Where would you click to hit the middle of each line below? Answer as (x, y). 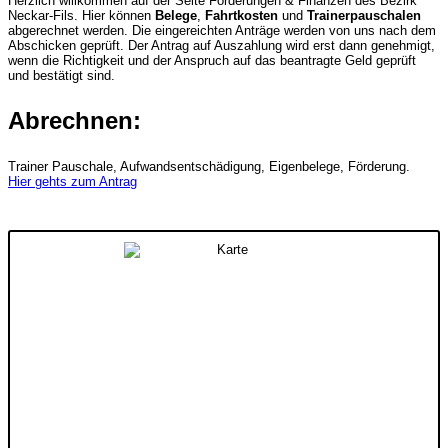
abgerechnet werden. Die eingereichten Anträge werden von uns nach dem (222, 30)
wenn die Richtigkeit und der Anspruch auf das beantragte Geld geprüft (212, 60)
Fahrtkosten (243, 15)
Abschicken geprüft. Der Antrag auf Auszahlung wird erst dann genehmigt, (221, 45)
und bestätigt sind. (61, 75)
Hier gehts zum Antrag (72, 181)
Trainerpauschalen (364, 15)
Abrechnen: (74, 120)
